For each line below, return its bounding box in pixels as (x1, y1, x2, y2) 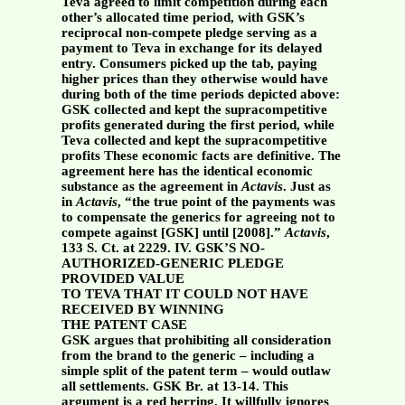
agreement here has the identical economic (61, 164, 313, 179)
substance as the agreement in (61, 179, 241, 194)
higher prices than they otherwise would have (61, 71, 328, 87)
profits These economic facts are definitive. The (61, 148, 341, 164)
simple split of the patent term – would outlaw (61, 363, 331, 379)
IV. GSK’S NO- (174, 240, 265, 256)
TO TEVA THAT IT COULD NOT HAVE (61, 287, 308, 302)
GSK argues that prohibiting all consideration (61, 333, 331, 348)
